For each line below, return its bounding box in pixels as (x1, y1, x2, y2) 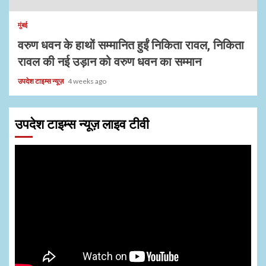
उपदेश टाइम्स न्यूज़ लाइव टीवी (15, 116, 149, 132)
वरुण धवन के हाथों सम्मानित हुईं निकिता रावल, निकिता (18, 37, 244, 52)
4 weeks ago (68, 76, 106, 85)
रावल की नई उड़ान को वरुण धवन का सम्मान (18, 54, 201, 69)
